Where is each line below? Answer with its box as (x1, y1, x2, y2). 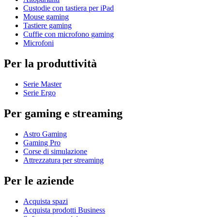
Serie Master (23, 79, 62, 88)
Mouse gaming (23, 13, 69, 21)
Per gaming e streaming (4, 107, 123, 120)
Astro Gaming (23, 129, 67, 138)
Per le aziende (4, 174, 74, 187)
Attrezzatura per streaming (23, 155, 104, 164)
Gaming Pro (23, 138, 61, 147)
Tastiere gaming (23, 21, 72, 30)
